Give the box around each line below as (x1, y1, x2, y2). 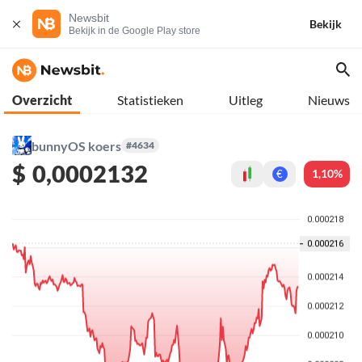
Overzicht (12, 92, 72, 107)
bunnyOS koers (32, 137, 121, 154)
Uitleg (229, 92, 263, 107)
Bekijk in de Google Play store (69, 25, 200, 36)
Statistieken (117, 92, 183, 107)
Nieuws (308, 92, 350, 107)
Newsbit (69, 11, 109, 24)
